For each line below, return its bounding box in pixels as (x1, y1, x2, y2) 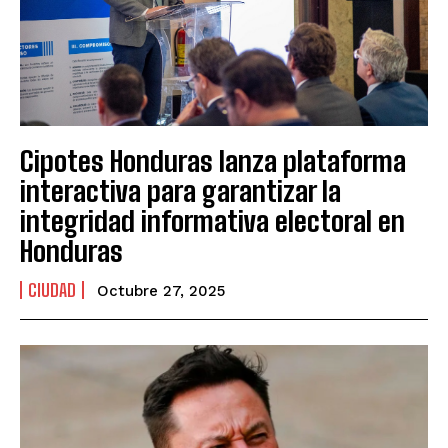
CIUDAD (28, 278, 76, 301)
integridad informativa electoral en (20, 203, 405, 238)
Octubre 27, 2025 (97, 281, 225, 300)
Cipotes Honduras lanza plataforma (20, 143, 406, 178)
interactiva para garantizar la (20, 173, 341, 208)
